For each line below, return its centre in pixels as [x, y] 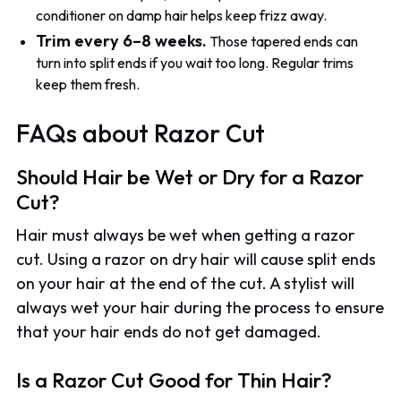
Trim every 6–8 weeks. [122, 40]
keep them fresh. [88, 84]
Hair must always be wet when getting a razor [186, 235]
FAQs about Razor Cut [141, 133]
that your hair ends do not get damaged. [169, 331]
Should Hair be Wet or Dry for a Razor [190, 176]
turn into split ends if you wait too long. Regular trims [195, 62]
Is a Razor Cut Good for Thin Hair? [175, 380]
